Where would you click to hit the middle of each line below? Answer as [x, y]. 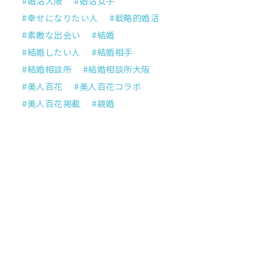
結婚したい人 [54, 52]
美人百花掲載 [54, 104]
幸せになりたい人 [63, 18]
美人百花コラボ [110, 87]
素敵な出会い [54, 35]
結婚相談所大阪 [119, 69]
